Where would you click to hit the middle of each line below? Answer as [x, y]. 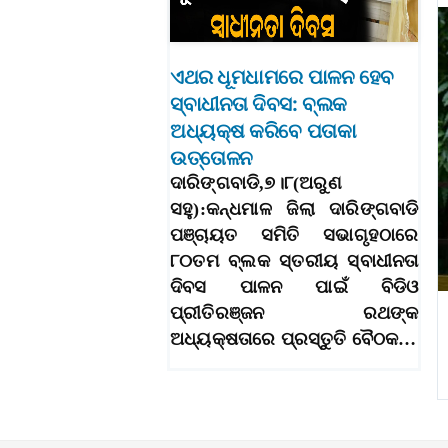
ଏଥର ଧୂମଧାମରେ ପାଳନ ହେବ [282, 77]
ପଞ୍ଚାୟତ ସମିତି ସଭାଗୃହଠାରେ [294, 235]
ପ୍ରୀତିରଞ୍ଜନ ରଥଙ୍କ [294, 313]
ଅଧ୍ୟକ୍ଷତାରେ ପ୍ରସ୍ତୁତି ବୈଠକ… [293, 339]
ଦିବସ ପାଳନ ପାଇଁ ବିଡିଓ [294, 287]
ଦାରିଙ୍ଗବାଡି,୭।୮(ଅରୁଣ [256, 183]
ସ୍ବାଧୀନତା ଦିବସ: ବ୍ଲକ [258, 104]
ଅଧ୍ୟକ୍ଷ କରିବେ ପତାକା [263, 131]
